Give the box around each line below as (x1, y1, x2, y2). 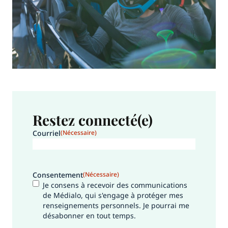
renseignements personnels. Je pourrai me (43, 201, 189, 211)
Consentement (33, 170, 83, 180)
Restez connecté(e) (33, 110, 153, 130)
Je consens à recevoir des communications (43, 180, 187, 190)
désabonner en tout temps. (43, 211, 136, 221)
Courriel (33, 128, 61, 138)
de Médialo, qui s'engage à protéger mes (43, 190, 183, 201)
